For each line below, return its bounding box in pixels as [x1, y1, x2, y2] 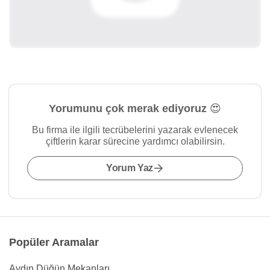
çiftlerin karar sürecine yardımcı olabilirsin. [45, 136, 225, 146]
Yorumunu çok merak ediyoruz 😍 [49, 102, 221, 115]
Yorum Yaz [105, 163, 154, 173]
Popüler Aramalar [9, 236, 99, 248]
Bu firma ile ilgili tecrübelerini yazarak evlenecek [32, 125, 238, 135]
